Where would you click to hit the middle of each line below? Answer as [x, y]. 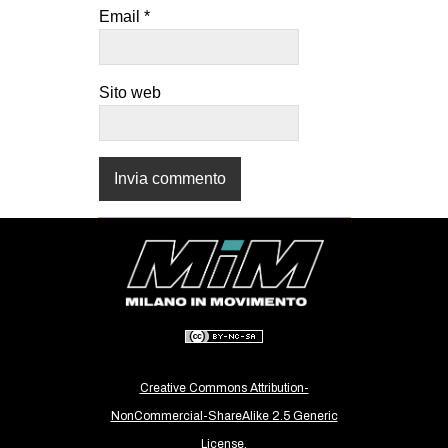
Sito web [130, 93]
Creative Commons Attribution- [224, 388]
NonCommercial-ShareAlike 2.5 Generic [224, 416]
